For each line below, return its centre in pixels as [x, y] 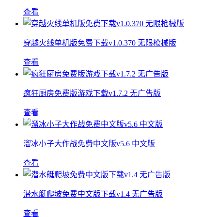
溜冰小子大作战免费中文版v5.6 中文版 [89, 144]
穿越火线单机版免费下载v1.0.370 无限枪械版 [100, 43]
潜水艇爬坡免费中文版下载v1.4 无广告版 [93, 194]
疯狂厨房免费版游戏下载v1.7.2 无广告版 [92, 93]
